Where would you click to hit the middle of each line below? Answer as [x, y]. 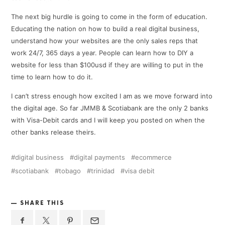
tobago [70, 171]
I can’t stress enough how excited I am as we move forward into [112, 96]
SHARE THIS [42, 203]
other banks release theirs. [54, 132]
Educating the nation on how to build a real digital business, [105, 28]
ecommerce [154, 157]
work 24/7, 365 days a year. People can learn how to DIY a [102, 52]
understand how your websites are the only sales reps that [105, 40]
